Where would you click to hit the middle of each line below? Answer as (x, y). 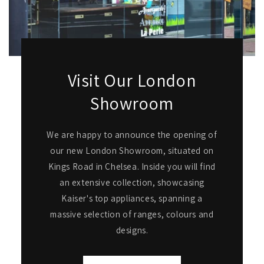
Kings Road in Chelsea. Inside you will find (132, 166)
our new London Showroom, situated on (132, 150)
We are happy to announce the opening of (132, 134)
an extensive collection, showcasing (132, 182)
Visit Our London (132, 80)
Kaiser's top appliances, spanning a (132, 198)
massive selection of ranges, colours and (132, 214)
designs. (132, 230)
